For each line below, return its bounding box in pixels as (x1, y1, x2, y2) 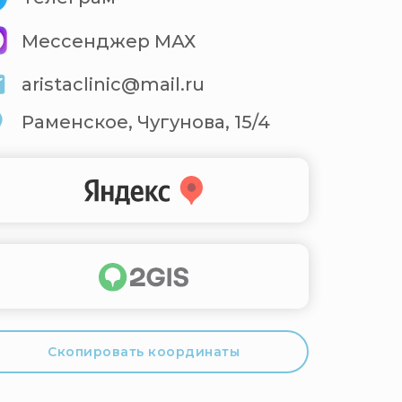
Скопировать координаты (48, 343, 240, 360)
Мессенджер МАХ (22, 31, 196, 52)
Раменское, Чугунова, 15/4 (22, 111, 270, 133)
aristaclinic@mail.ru (22, 74, 205, 95)
